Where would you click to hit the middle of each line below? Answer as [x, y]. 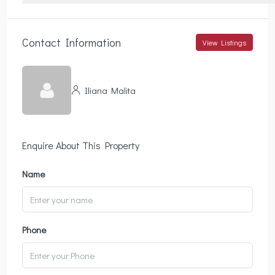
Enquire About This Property [81, 145]
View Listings [224, 43]
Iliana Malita [109, 90]
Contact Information [72, 42]
